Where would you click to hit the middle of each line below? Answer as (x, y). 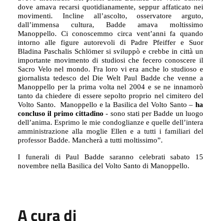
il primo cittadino (77, 113)
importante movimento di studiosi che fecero (92, 60)
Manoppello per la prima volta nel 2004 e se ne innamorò (110, 87)
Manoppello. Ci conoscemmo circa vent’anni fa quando (110, 33)
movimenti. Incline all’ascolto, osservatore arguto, (110, 16)
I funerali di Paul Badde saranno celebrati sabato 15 (110, 157)
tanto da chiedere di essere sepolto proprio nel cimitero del (110, 95)
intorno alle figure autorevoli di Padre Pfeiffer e (103, 42)
